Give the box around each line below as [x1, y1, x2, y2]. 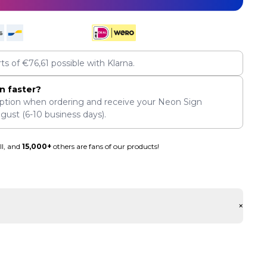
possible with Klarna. [49, 57, 135, 69]
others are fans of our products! [51, 142, 159, 151]
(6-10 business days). [19, 109, 106, 120]
